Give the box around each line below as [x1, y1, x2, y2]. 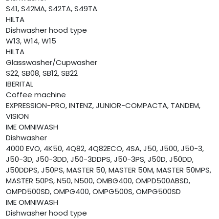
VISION [6, 111, 29, 122]
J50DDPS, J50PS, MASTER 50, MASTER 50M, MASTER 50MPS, [6, 165, 211, 175]
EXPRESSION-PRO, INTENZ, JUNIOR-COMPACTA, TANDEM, [6, 100, 200, 111]
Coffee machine [6, 89, 66, 100]
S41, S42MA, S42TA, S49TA [6, 3, 97, 14]
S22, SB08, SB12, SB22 [6, 68, 78, 79]
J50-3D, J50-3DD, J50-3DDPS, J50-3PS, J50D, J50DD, [6, 154, 194, 165]
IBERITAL [6, 79, 33, 89]
